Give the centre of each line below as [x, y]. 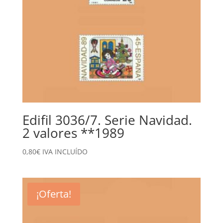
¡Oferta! [54, 194]
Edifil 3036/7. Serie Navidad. [107, 120]
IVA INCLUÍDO [65, 151]
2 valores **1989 [73, 133]
